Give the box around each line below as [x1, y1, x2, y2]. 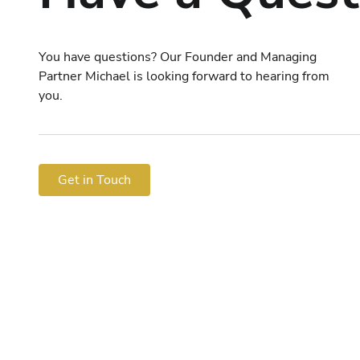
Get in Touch [58, 170, 131, 189]
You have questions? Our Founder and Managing [39, 47, 317, 66]
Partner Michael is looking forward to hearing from [39, 67, 329, 85]
